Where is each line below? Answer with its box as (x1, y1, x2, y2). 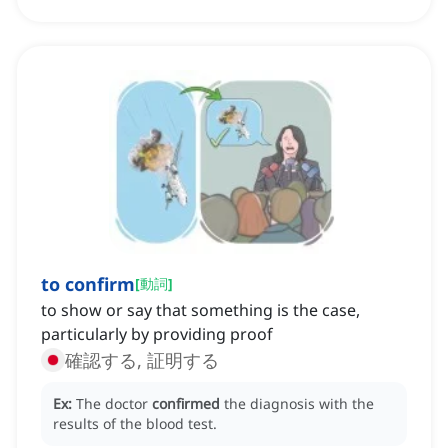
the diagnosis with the (224, 394, 374, 414)
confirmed (152, 394, 220, 414)
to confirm (41, 272, 135, 297)
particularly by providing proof (41, 323, 273, 346)
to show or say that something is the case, (41, 299, 360, 322)
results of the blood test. (53, 414, 217, 434)
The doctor (76, 394, 152, 414)
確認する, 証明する (65, 348, 219, 373)
